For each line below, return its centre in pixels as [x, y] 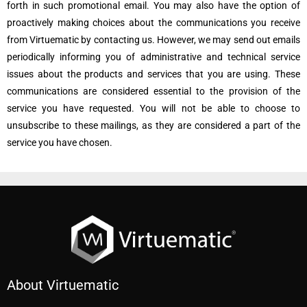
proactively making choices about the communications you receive [153, 23]
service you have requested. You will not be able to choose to [153, 108]
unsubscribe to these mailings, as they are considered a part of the [153, 125]
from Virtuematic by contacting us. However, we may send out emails [153, 40]
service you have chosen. [60, 143]
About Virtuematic [63, 285]
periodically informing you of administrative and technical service [153, 57]
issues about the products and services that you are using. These [153, 74]
